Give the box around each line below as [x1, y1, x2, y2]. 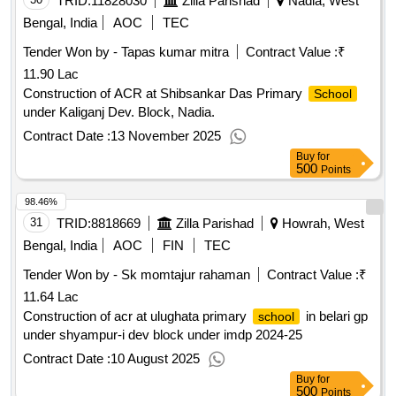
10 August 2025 [110, 351, 200, 367]
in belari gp [302, 308, 368, 324]
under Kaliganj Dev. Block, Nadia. [23, 104, 215, 120]
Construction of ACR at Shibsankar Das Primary [23, 86, 306, 102]
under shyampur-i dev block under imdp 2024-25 [23, 327, 302, 343]
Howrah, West [278, 216, 364, 232]
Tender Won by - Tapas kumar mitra [23, 44, 229, 60]
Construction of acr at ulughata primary [23, 308, 250, 324]
